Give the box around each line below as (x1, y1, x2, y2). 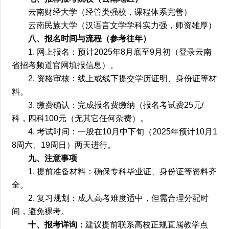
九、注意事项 (28, 153, 78, 163)
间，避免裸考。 (12, 207, 70, 216)
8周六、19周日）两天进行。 (12, 140, 116, 149)
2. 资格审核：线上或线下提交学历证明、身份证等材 (28, 74, 217, 83)
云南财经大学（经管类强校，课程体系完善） (28, 7, 196, 16)
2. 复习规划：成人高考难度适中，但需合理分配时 (28, 193, 209, 202)
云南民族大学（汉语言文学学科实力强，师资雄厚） (28, 20, 217, 30)
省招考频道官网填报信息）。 (12, 60, 119, 70)
